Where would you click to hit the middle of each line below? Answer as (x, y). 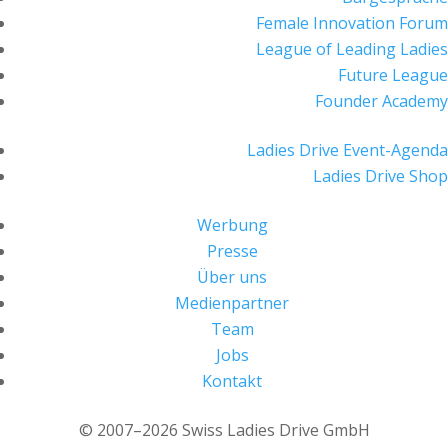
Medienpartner (232, 303)
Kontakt (232, 381)
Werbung (232, 225)
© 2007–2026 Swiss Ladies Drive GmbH (224, 430)
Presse (232, 251)
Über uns (232, 277)
